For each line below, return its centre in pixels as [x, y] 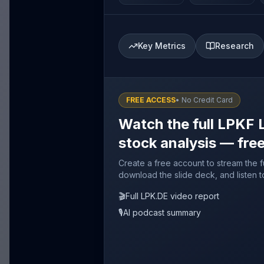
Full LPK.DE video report [172, 196]
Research [235, 45]
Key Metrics [162, 45]
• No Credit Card [204, 100]
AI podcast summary [162, 212]
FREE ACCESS [151, 100]
